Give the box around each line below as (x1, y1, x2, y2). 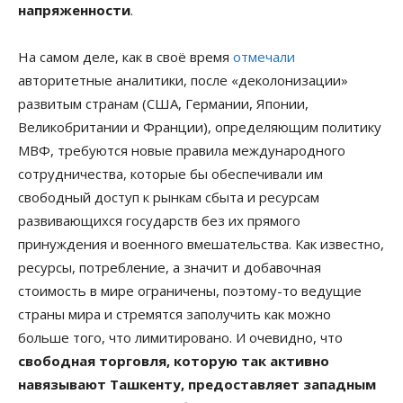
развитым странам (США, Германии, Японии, (18, 94, 309, 112)
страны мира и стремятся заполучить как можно (18, 304, 331, 323)
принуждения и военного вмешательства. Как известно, (18, 234, 384, 253)
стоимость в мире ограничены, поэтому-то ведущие (18, 281, 362, 300)
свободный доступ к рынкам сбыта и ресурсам (18, 187, 319, 206)
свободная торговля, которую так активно (18, 351, 329, 370)
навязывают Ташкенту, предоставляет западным (18, 374, 376, 393)
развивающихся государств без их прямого (18, 210, 300, 229)
